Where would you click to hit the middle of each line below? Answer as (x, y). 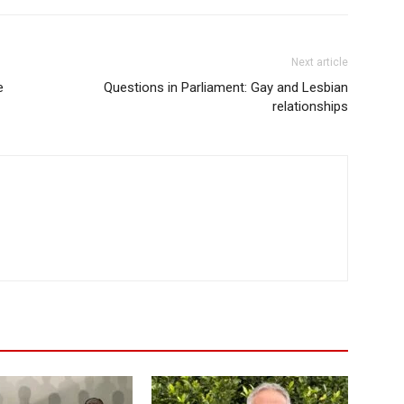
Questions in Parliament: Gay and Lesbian (226, 87)
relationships (310, 106)
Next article (320, 62)
